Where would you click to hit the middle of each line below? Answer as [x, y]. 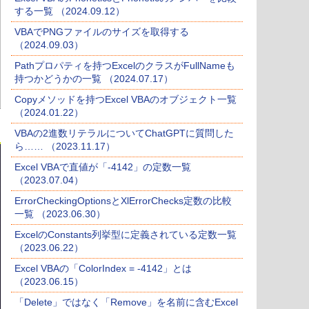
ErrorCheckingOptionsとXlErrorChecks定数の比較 [123, 201]
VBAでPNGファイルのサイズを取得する [102, 32]
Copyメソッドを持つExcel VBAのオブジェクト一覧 [126, 100]
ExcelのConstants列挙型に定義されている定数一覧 [126, 235]
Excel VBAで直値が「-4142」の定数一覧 [103, 167]
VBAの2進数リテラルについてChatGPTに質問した [124, 133]
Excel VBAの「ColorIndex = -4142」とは [103, 269]
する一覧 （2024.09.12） [70, 11]
